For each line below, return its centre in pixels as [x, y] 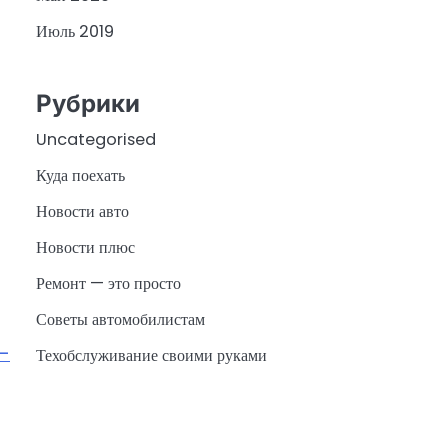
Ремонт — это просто [108, 283]
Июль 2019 [75, 32]
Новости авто [82, 211]
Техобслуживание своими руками [151, 355]
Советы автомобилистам [120, 319]
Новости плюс [85, 247]
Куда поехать [80, 175]
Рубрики [88, 103]
